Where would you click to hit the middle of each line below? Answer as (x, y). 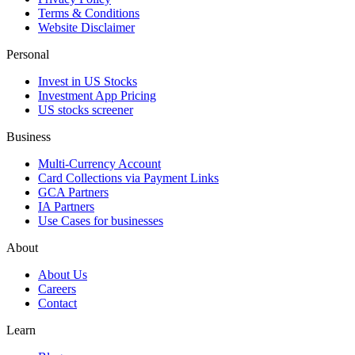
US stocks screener (86, 110)
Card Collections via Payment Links (128, 178)
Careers (57, 289)
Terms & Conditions (89, 13)
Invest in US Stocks (88, 82)
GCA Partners (73, 193)
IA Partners (66, 207)
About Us (63, 275)
